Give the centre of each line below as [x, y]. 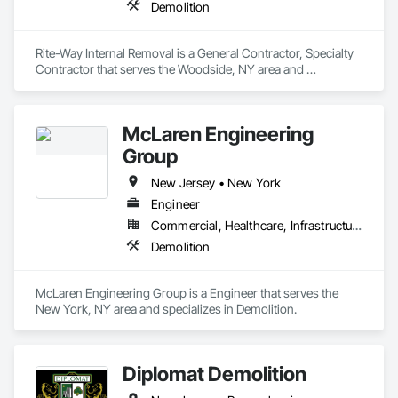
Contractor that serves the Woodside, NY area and [170, 69]
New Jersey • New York [216, 183]
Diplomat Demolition [215, 374]
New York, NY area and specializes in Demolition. [166, 309]
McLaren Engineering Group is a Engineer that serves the [187, 293]
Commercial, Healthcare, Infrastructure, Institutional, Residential [357, 225]
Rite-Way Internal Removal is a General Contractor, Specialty [195, 53]
